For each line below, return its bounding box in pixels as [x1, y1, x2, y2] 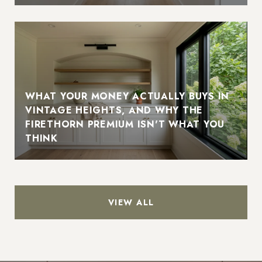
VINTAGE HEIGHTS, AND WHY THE [25, 103, 203, 117]
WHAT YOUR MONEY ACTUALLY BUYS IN [25, 89, 229, 103]
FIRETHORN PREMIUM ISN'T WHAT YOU [25, 117, 225, 131]
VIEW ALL [108, 196, 154, 208]
